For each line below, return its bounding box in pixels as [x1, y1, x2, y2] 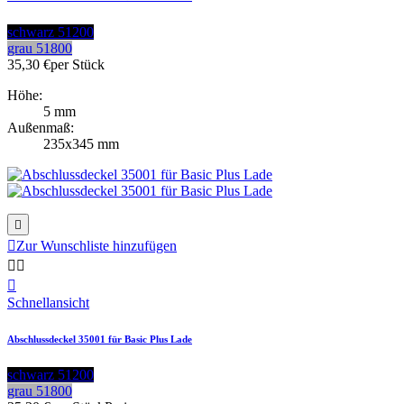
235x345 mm [43, 136, 119, 152]
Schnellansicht [7, 295, 89, 311]
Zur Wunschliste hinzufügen [16, 238, 177, 254]
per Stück [50, 57, 105, 73]
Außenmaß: [7, 120, 74, 136]
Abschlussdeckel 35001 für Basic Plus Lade [7, 334, 192, 345]
